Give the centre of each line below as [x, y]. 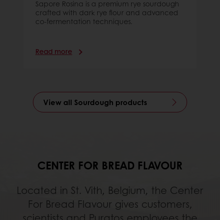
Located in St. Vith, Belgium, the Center [110, 190]
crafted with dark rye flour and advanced [107, 12]
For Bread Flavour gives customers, [110, 204]
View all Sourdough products [95, 102]
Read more [54, 51]
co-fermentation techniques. [84, 21]
